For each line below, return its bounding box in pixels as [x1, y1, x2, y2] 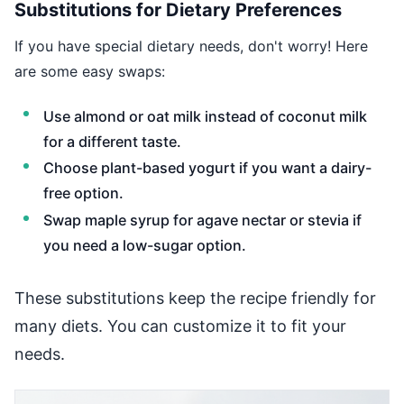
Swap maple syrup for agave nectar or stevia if [43, 210, 362, 229]
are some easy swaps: [14, 61, 165, 80]
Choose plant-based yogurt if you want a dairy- [43, 159, 372, 178]
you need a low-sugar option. [43, 235, 246, 254]
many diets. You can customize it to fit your [14, 317, 346, 336]
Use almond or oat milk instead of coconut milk [43, 106, 367, 125]
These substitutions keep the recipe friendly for [14, 289, 376, 308]
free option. [43, 184, 124, 203]
